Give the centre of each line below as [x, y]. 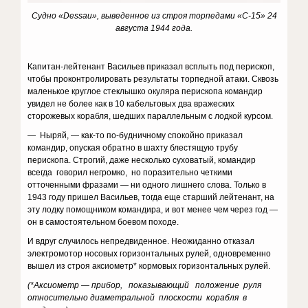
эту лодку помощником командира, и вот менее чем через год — [153, 210]
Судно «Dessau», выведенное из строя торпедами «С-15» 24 [154, 16]
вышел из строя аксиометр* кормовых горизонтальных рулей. [149, 266]
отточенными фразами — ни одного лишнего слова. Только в [147, 185]
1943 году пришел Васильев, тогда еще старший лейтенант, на [151, 197]
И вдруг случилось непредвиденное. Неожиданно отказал [141, 241]
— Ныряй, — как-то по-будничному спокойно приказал [135, 135]
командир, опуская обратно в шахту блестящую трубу [133, 148]
